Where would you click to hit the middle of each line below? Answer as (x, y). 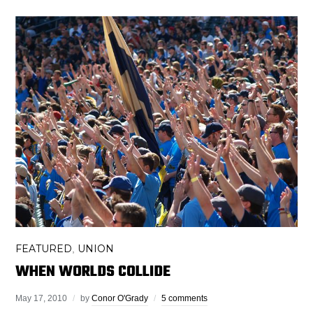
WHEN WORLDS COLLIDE (93, 272)
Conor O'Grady (120, 299)
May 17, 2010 (42, 299)
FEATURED (44, 249)
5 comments (185, 299)
